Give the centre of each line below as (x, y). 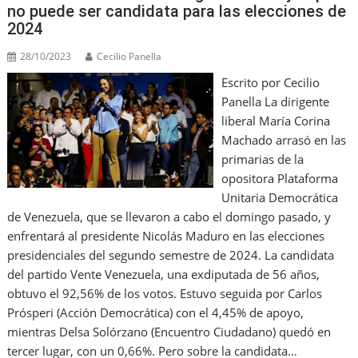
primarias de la (262, 159)
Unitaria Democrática (279, 197)
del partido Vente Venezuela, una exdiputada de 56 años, (164, 274)
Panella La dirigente (275, 101)
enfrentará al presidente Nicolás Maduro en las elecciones (166, 235)
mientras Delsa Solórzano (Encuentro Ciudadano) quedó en (169, 331)
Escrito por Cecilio (270, 82)
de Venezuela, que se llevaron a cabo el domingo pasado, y (169, 216)
